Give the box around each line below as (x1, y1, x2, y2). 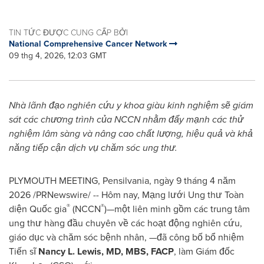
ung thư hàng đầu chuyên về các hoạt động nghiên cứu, (9, 216, 242, 230)
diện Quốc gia (9, 202, 67, 216)
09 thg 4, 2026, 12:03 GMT (9, 49, 107, 62)
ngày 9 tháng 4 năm (154, 174, 236, 187)
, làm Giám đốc (174, 245, 235, 258)
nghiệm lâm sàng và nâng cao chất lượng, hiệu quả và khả (9, 127, 253, 140)
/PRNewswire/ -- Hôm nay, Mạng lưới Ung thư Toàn (31, 188, 244, 202)
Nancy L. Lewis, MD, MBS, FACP (38, 245, 174, 258)
